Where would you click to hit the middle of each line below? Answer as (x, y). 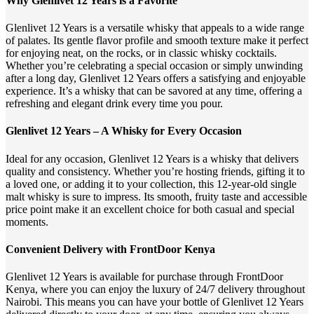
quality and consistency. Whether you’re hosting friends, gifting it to (155, 171)
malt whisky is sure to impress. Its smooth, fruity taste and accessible (156, 196)
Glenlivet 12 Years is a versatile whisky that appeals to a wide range (155, 28)
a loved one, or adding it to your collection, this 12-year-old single (151, 184)
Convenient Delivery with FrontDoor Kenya (110, 249)
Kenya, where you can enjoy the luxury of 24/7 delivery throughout (155, 289)
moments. (27, 221)
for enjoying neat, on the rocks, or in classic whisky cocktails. (141, 53)
